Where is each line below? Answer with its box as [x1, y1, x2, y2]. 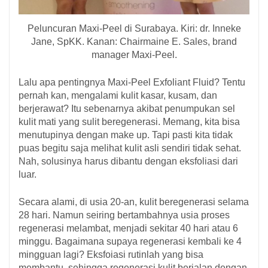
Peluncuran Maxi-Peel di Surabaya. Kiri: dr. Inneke [27, 23, 241, 33]
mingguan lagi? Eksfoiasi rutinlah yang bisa [19, 249, 203, 260]
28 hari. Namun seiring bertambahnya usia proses [19, 209, 230, 220]
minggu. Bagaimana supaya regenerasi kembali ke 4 [19, 236, 242, 246]
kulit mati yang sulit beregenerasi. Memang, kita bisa [19, 116, 240, 127]
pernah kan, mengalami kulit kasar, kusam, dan [19, 90, 217, 100]
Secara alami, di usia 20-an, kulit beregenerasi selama [19, 196, 249, 207]
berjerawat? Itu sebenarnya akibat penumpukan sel [19, 103, 235, 114]
